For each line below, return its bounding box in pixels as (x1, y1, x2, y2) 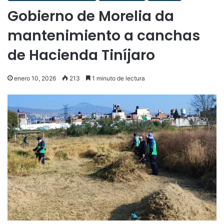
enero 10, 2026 (14, 74, 56, 82)
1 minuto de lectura (90, 74, 145, 82)
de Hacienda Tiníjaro (7, 45, 155, 65)
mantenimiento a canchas (7, 25, 200, 45)
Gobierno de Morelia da (7, 6, 174, 26)
